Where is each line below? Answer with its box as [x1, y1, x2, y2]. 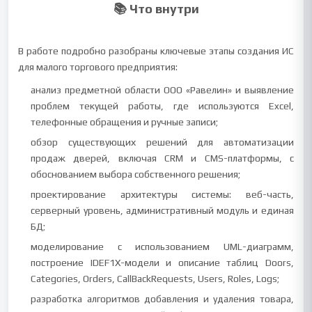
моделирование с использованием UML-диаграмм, [31, 241, 294, 252]
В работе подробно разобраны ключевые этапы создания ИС [18, 45, 294, 56]
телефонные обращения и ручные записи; [31, 116, 219, 127]
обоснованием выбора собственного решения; [31, 169, 241, 180]
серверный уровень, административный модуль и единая [31, 205, 294, 216]
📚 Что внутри [113, 1, 199, 16]
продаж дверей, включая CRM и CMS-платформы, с [31, 153, 294, 164]
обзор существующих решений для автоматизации [31, 136, 294, 148]
